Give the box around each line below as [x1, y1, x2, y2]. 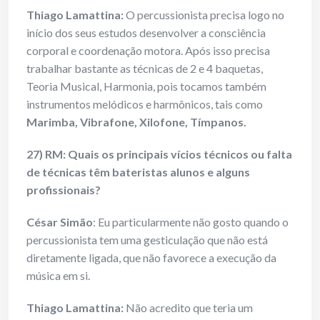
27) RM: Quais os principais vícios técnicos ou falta [26, 147, 292, 161]
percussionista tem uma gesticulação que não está [26, 233, 268, 247]
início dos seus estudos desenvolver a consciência [26, 26, 266, 40]
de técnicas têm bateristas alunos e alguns [26, 165, 250, 179]
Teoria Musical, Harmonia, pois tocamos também [26, 79, 266, 94]
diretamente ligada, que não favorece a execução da [26, 251, 276, 265]
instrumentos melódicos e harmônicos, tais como [26, 97, 263, 111]
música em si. [26, 269, 90, 283]
